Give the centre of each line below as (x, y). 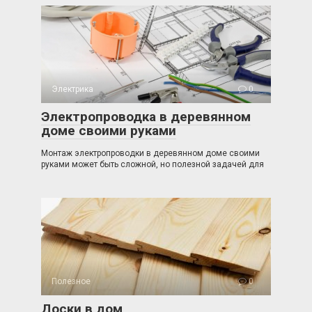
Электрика (72, 89)
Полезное (71, 281)
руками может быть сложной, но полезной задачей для (153, 164)
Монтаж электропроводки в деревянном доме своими (150, 153)
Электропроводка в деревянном (146, 117)
